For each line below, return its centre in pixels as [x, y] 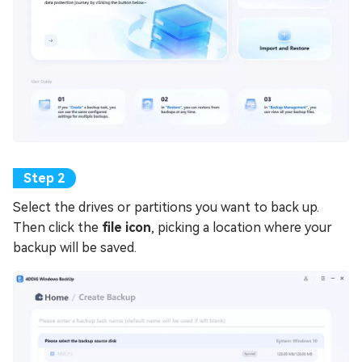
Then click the [57, 227]
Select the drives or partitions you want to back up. [166, 207]
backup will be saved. [75, 247]
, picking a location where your [242, 227]
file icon [126, 227]
